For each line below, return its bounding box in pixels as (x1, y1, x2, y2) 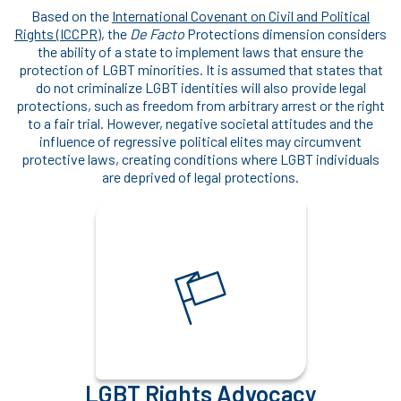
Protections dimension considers (184, 25, 387, 43)
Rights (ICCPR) (14, 25, 101, 43)
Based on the (31, 7, 112, 25)
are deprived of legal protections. (102, 168, 299, 186)
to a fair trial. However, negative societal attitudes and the (28, 115, 373, 132)
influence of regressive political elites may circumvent (39, 132, 362, 150)
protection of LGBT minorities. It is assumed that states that (18, 61, 383, 79)
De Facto (127, 25, 184, 43)
